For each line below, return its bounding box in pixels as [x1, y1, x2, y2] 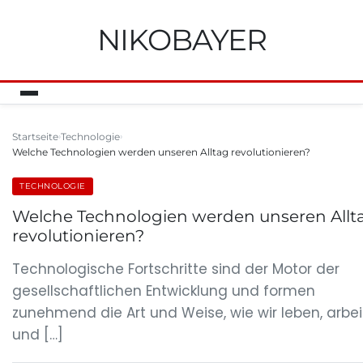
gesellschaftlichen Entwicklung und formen [12, 281, 315, 301]
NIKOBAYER [96, 22, 267, 58]
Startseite [12, 130, 58, 143]
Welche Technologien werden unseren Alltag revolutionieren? [12, 146, 310, 158]
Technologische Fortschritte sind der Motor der [12, 259, 340, 279]
